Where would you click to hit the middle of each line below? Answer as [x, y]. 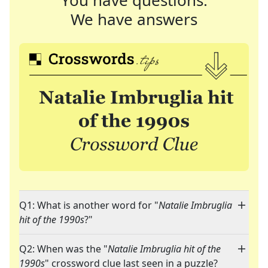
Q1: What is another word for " [89, 205]
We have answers [134, 19]
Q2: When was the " [63, 249]
